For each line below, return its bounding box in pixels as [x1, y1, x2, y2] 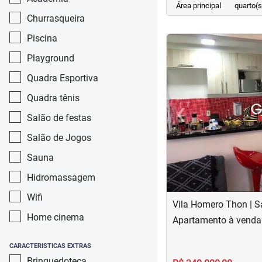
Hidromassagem [27, 172, 95, 183]
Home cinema [27, 212, 84, 223]
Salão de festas [27, 112, 91, 123]
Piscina [27, 33, 57, 44]
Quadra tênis [27, 92, 80, 104]
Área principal [176, 1, 222, 10]
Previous [180, 113, 216, 125]
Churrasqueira [27, 13, 85, 24]
